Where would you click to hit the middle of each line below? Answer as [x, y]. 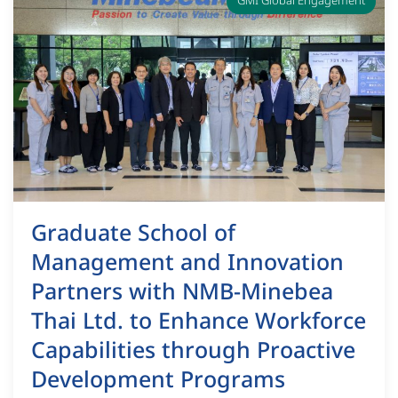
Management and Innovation [187, 263]
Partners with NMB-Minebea [182, 292]
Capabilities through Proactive [193, 350]
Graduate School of [133, 233]
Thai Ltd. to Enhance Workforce [199, 321]
